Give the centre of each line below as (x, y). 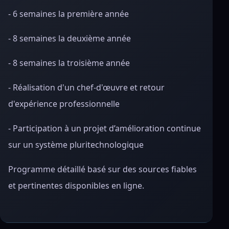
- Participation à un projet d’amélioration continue (105, 128)
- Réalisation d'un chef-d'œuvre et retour (86, 87)
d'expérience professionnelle (64, 104)
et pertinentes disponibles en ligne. (76, 186)
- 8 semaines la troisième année (69, 63)
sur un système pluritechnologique (76, 145)
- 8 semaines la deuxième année (70, 38)
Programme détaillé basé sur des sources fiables (102, 169)
